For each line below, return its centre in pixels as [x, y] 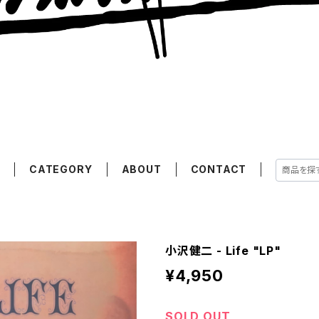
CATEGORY [61, 169]
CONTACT [219, 169]
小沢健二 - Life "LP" [223, 251]
